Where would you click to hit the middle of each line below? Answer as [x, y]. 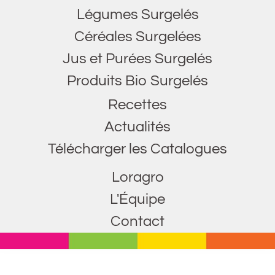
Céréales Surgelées [137, 36]
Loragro [137, 177]
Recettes [137, 104]
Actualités [137, 126]
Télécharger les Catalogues [137, 149]
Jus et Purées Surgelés [137, 58]
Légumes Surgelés [137, 14]
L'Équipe [137, 199]
